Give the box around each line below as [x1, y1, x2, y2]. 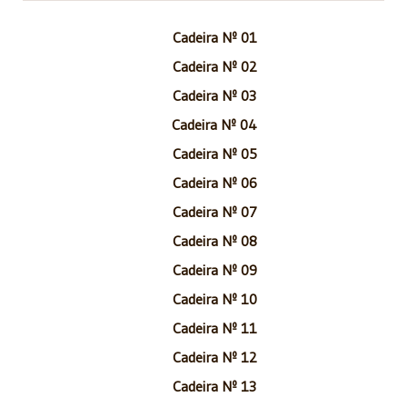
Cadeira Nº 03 [173, 85, 256, 104]
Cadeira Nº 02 [172, 56, 257, 75]
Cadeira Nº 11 [172, 318, 257, 337]
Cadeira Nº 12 [172, 347, 257, 366]
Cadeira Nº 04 [172, 114, 257, 134]
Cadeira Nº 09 [172, 260, 257, 279]
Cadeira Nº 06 [172, 173, 257, 192]
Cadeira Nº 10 [172, 289, 257, 308]
